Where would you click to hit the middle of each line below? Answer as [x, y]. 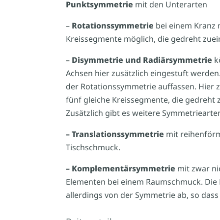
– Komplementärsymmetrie [121, 168]
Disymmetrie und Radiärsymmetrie [142, 60]
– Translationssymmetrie [115, 134]
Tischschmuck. [93, 147]
